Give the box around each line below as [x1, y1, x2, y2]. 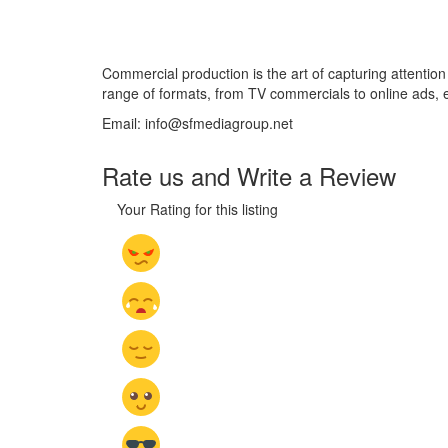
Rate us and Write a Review [102, 157, 396, 193]
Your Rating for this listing [117, 198, 278, 219]
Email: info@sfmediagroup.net [102, 112, 293, 133]
